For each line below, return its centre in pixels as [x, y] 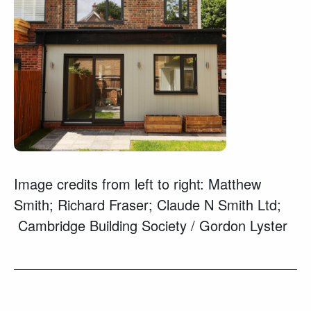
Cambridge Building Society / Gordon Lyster [151, 225]
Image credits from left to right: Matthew [137, 184]
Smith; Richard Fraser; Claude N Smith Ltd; [148, 204]
